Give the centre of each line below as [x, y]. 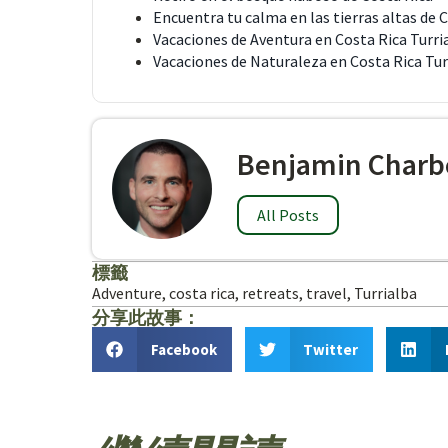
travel [326, 293]
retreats [270, 293]
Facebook [183, 349]
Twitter [330, 349]
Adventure [127, 293]
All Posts [288, 215]
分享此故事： [146, 317]
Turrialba [385, 293]
